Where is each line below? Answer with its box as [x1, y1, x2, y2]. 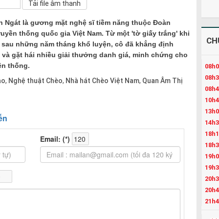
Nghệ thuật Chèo [6, 76, 63, 85]
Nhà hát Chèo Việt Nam [64, 76, 139, 85]
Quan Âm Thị [140, 76, 183, 85]
